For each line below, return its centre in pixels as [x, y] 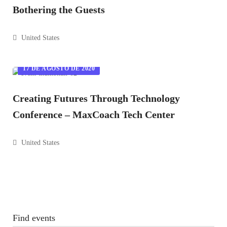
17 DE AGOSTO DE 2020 [59, 68]
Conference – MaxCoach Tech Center [94, 115]
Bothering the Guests [59, 10]
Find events [34, 218]
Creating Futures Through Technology [96, 98]
